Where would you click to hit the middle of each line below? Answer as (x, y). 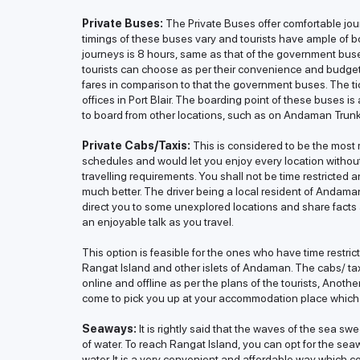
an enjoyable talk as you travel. (158, 222)
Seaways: (109, 329)
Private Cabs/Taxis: (136, 146)
